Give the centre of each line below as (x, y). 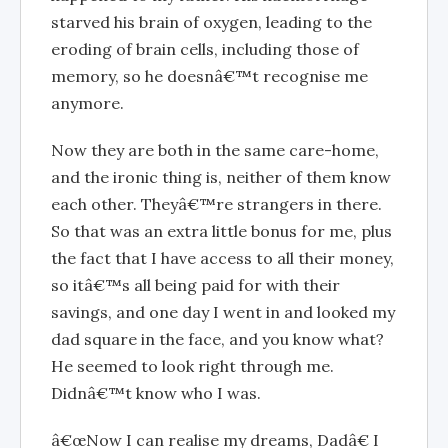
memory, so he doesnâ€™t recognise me (209, 75)
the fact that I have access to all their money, (222, 257)
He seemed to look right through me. (192, 365)
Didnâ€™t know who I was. (156, 392)
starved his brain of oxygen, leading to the (211, 21)
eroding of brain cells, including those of (205, 48)
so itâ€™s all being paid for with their (195, 284)
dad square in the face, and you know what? (217, 338)
